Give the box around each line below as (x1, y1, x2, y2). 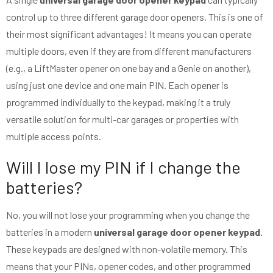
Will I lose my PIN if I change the (6, 157, 241, 178)
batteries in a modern (6, 226, 94, 238)
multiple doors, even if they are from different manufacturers (6, 45, 252, 57)
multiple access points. (6, 130, 101, 143)
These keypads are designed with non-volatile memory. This (6, 243, 247, 255)
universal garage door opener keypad (94, 226, 260, 238)
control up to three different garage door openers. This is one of (6, 11, 263, 23)
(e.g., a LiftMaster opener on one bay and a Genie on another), (6, 62, 251, 74)
